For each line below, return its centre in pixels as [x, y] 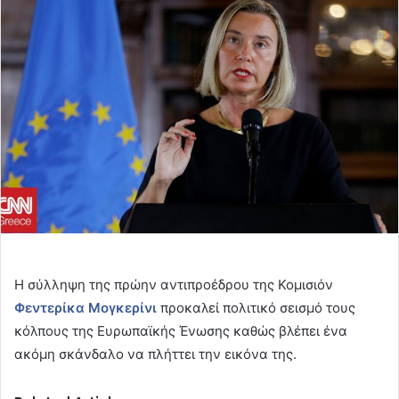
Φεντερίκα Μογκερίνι [85, 308]
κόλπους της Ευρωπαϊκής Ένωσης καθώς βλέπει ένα [181, 331]
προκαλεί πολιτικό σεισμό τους [256, 308]
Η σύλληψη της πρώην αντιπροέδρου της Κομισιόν [174, 285]
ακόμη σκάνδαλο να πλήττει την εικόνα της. [157, 354]
